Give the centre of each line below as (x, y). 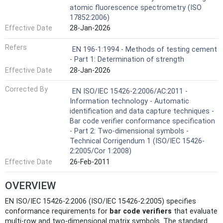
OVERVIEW (30, 186)
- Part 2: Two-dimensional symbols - (129, 131)
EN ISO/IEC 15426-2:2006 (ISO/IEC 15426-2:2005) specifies (101, 202)
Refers (16, 47)
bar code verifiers (141, 212)
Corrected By (26, 90)
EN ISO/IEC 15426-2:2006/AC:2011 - (130, 92)
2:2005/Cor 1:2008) (101, 151)
